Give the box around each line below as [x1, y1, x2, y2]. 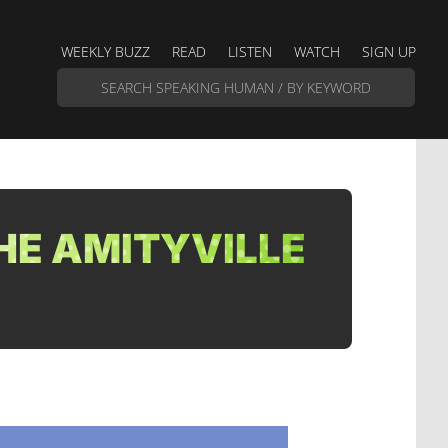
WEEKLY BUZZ [60, 41, 150, 61]
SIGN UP [361, 41, 416, 61]
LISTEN [227, 41, 272, 61]
